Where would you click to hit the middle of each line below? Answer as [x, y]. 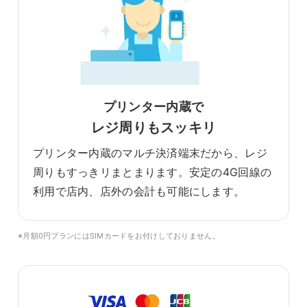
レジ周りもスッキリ [153, 128]
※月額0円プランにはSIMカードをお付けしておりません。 [119, 236]
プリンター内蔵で [153, 107]
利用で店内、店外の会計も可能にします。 [139, 192]
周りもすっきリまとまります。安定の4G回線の [152, 172]
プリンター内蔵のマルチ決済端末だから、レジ [150, 153]
